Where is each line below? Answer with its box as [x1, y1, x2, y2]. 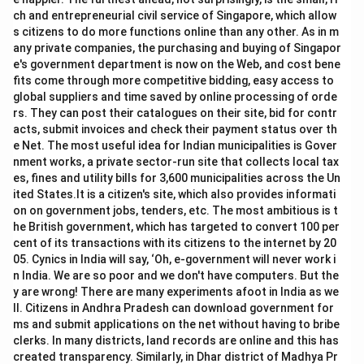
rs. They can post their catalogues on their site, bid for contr [13, 106, 337, 119]
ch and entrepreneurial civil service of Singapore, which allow [13, 9, 336, 22]
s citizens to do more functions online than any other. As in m [13, 25, 339, 38]
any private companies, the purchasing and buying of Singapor [13, 41, 341, 54]
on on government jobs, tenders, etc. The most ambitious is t [13, 204, 338, 217]
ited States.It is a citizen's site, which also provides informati [13, 188, 336, 201]
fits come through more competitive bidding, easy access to [13, 74, 334, 87]
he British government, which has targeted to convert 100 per [13, 220, 340, 233]
